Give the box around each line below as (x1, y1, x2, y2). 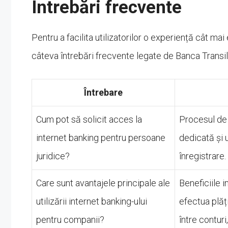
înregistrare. (179, 150, 226, 161)
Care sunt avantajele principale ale (36, 177, 170, 188)
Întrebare (84, 87, 123, 98)
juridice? (36, 150, 70, 161)
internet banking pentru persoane (36, 132, 165, 143)
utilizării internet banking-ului (36, 195, 147, 207)
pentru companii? (36, 214, 104, 225)
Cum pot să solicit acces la (36, 113, 142, 125)
